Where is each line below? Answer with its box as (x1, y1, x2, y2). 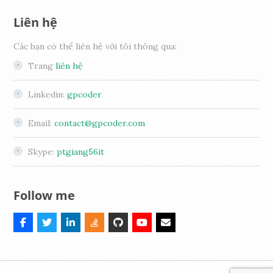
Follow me (13, 186, 76, 204)
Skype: (28, 146, 57, 157)
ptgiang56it (57, 146, 105, 157)
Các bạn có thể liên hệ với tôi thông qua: (13, 40, 177, 52)
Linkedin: (28, 88, 68, 100)
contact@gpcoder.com (54, 117, 146, 129)
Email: (28, 117, 55, 129)
